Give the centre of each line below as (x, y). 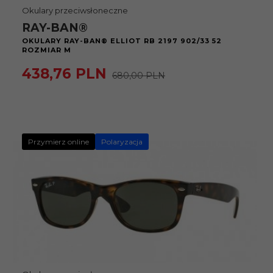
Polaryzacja (122, 142)
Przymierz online (58, 142)
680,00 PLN (139, 76)
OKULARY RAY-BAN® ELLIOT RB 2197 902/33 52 (122, 41)
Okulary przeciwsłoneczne (75, 10)
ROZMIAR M (47, 50)
